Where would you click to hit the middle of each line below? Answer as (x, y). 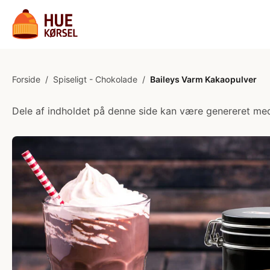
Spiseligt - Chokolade (95, 79)
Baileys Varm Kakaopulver (203, 79)
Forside (26, 79)
